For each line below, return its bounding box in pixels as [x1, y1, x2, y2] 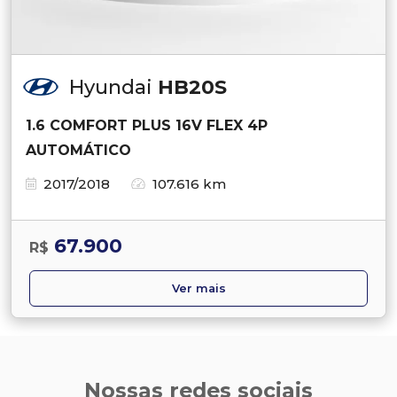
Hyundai [69, 74, 158, 99]
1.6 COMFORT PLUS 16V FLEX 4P [26, 116, 268, 134]
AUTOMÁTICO [26, 141, 131, 159]
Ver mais [171, 281, 226, 295]
